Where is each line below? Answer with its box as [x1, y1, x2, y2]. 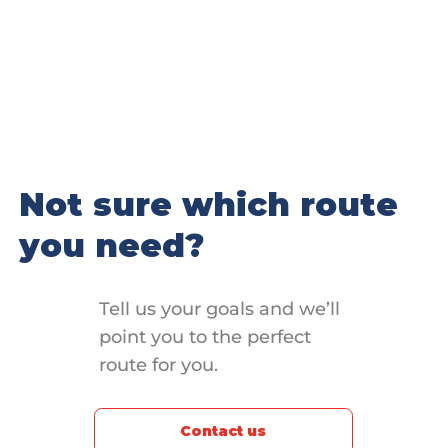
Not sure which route [19, 185, 399, 225]
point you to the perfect [98, 326, 311, 349]
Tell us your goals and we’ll [98, 298, 340, 321]
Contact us [180, 422, 267, 441]
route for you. [98, 354, 218, 377]
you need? [19, 226, 205, 266]
